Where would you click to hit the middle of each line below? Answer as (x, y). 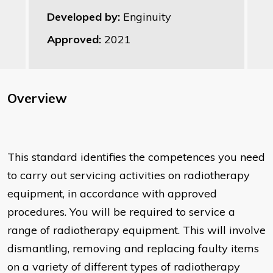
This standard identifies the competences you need (136, 157)
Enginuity (147, 17)
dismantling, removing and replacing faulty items (133, 249)
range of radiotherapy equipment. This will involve (136, 230)
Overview (37, 98)
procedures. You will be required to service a (121, 212)
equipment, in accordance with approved (112, 194)
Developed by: (85, 17)
